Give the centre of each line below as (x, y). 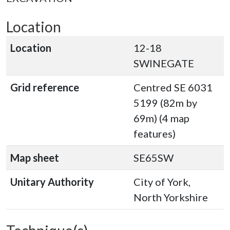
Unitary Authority (52, 182)
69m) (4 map (161, 118)
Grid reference (45, 87)
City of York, (162, 182)
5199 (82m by (165, 103)
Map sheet (35, 158)
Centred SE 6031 (173, 87)
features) (155, 133)
